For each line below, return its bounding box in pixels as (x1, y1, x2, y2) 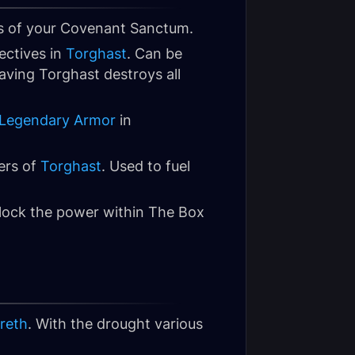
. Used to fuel (101, 158, 190, 174)
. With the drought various (28, 315, 203, 332)
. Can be (127, 45, 182, 62)
